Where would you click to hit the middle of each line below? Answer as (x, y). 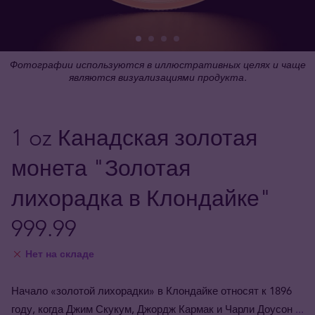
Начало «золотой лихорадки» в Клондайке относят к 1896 (152, 291)
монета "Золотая (101, 168)
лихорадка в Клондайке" (141, 198)
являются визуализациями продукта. (157, 77)
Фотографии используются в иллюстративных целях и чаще (157, 65)
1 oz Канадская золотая (134, 138)
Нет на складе (60, 254)
